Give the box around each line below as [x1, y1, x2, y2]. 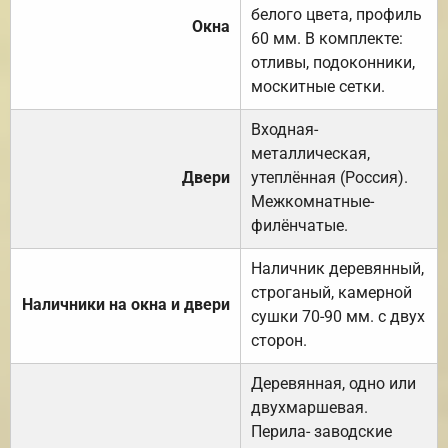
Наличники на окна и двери [22, 294, 230, 314]
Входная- [251, 119, 318, 139]
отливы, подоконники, [251, 52, 415, 72]
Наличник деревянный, [251, 258, 424, 278]
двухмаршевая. [251, 397, 368, 417]
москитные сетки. [251, 76, 385, 96]
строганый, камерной [251, 282, 412, 302]
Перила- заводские [251, 421, 392, 441]
